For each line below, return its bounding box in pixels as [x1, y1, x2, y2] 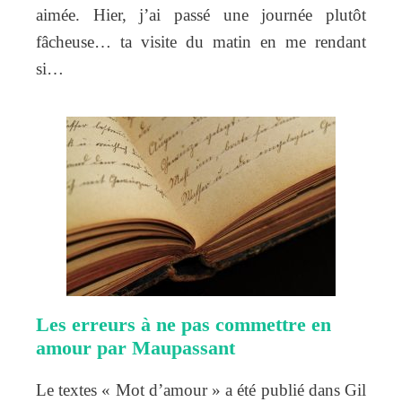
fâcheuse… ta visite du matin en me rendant [36, 31, 366, 51]
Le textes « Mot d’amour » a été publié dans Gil [36, 380, 366, 399]
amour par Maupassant [36, 336, 235, 359]
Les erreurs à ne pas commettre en [36, 312, 331, 336]
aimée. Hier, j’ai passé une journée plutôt [36, 4, 366, 24]
